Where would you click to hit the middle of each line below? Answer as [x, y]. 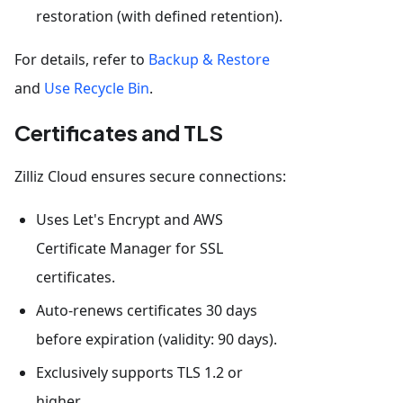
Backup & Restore [209, 59]
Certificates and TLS [119, 132]
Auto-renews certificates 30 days [147, 310]
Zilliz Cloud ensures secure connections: [150, 176]
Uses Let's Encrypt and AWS [130, 219]
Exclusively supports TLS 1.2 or [139, 372]
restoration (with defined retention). [159, 16]
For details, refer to [81, 59]
